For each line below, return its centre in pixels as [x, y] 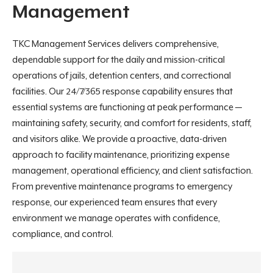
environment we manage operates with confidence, [116, 218]
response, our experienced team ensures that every [115, 202]
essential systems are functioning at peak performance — [127, 107]
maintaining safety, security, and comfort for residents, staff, [132, 123]
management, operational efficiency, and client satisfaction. [133, 171]
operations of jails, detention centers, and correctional [122, 76]
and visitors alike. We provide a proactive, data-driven [119, 139]
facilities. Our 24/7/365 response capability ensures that [122, 91]
